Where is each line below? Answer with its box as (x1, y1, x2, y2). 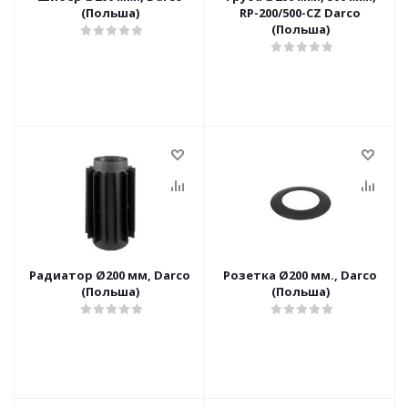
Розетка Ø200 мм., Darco (223, 267, 377, 283)
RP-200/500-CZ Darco (240, 5, 324, 21)
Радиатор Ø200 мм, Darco (29, 267, 190, 283)
